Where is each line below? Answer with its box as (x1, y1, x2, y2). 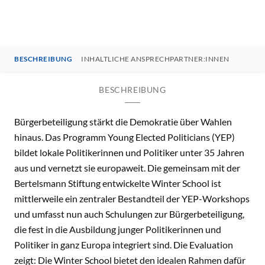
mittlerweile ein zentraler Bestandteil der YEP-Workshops (14, 193, 250, 204)
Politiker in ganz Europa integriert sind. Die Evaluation (14, 239, 233, 250)
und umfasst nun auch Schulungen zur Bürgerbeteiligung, (14, 208, 244, 219)
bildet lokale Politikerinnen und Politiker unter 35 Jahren (14, 147, 244, 158)
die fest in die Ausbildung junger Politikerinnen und (14, 224, 221, 235)
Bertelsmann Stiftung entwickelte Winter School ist (14, 177, 221, 189)
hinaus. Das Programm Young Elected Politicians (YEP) (14, 131, 235, 143)
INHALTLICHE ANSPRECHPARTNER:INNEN (81, 54, 230, 63)
